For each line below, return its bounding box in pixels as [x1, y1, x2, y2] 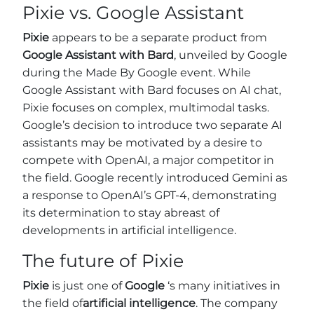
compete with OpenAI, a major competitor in [22, 153, 274, 167]
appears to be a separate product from [49, 31, 267, 44]
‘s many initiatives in [165, 279, 280, 292]
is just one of [49, 279, 125, 292]
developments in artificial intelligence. [22, 224, 236, 237]
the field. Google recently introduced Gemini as [22, 171, 287, 184]
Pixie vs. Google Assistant [22, 2, 244, 23]
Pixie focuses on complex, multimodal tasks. [22, 101, 269, 114]
